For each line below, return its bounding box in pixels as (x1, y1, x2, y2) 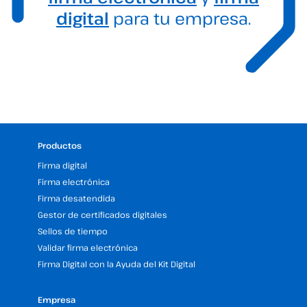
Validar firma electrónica (38, 242, 138, 253)
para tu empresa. (109, 6, 251, 29)
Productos (38, 140, 82, 151)
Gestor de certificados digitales (38, 209, 167, 220)
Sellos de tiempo (38, 225, 108, 236)
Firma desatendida (38, 193, 115, 204)
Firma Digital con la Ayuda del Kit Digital (38, 258, 195, 269)
